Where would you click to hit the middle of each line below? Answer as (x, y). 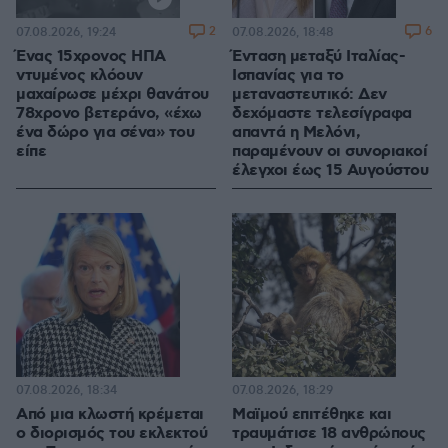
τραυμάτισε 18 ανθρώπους (329, 434)
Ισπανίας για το (288, 76)
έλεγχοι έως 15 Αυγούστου (330, 171)
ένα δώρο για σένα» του (105, 133)
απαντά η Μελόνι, (296, 133)
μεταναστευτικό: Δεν (309, 95)
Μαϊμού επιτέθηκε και (311, 415)
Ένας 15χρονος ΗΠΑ (91, 57)
